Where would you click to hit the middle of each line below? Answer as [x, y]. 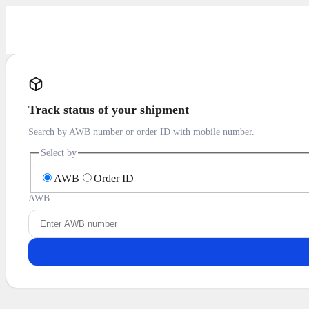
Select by [59, 153]
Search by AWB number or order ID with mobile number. [141, 132]
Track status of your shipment [109, 110]
